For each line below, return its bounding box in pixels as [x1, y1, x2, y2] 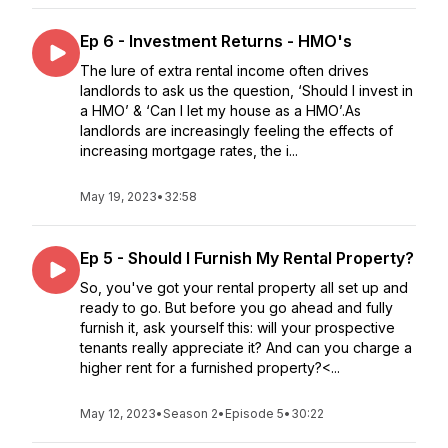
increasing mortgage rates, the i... [80, 142, 298, 159]
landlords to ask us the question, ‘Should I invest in [80, 82, 413, 99]
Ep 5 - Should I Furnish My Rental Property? [80, 248, 414, 268]
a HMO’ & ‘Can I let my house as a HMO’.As [80, 102, 361, 119]
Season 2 [163, 406, 218, 421]
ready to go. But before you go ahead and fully [80, 299, 393, 316]
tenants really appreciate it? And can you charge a [80, 339, 412, 356]
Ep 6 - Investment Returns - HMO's [80, 31, 352, 51]
